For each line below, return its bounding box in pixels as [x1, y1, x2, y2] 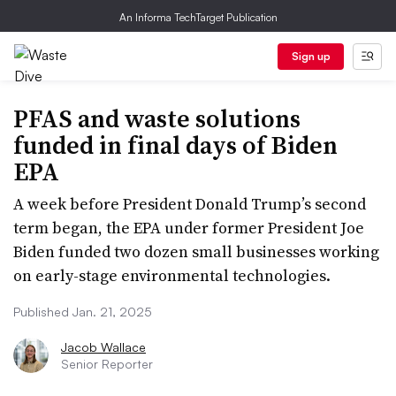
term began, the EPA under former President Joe [13, 217, 364, 239]
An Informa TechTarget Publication [118, 11, 278, 24]
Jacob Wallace [61, 339, 146, 354]
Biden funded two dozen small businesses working [13, 240, 379, 263]
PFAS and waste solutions [13, 102, 301, 135]
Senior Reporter [61, 356, 153, 371]
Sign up [291, 49, 331, 63]
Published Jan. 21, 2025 [13, 304, 152, 319]
